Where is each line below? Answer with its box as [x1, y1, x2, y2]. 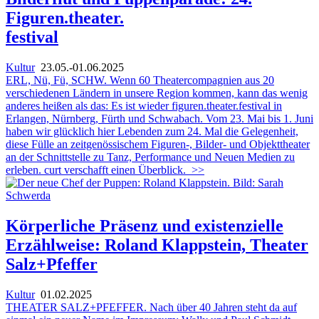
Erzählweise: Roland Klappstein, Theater [6, 235, 308, 254]
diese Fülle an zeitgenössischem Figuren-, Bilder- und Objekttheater [6, 137, 310, 150]
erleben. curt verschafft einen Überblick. [6, 163, 186, 176]
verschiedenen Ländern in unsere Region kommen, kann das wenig [6, 86, 308, 99]
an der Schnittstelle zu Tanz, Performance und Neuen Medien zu [6, 150, 295, 163]
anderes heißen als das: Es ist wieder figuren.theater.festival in [6, 99, 282, 112]
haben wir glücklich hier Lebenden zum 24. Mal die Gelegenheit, [6, 125, 298, 137]
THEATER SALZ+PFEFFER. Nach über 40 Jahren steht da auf [6, 300, 297, 313]
